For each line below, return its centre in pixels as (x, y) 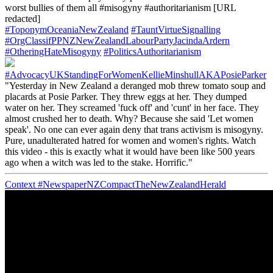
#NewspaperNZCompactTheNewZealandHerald (131, 184)
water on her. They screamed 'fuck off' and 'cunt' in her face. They (132, 107)
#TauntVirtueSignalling (176, 29)
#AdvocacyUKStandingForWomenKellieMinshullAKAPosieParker (136, 74)
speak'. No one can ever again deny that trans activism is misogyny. (134, 129)
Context (20, 184)
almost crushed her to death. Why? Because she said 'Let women (129, 118)
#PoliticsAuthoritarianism (152, 51)
